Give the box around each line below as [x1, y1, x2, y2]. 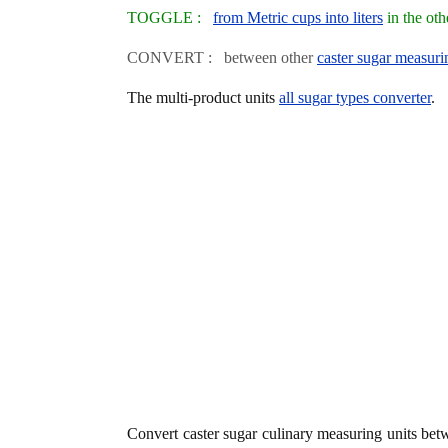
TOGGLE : [127, 8, 213, 26]
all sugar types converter [279, 88, 431, 106]
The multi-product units [127, 88, 279, 106]
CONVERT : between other [127, 48, 317, 66]
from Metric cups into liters [213, 8, 383, 26]
